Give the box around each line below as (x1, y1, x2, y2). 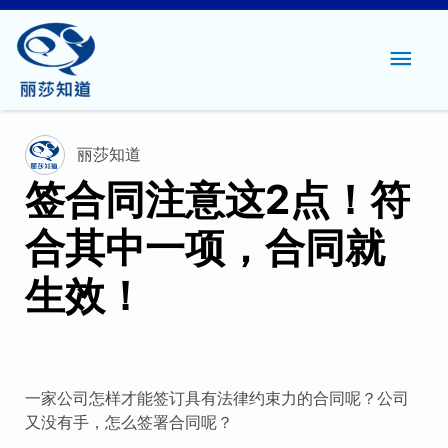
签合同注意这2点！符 (24, 175, 410, 224)
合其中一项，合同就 (24, 223, 385, 272)
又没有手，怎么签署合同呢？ (24, 412, 233, 432)
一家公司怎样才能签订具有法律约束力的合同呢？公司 (24, 388, 409, 408)
